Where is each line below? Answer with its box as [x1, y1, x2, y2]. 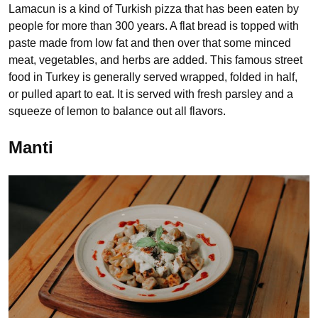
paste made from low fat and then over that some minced [9, 37, 291, 50]
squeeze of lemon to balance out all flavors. [9, 105, 229, 118]
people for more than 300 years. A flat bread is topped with [9, 20, 299, 33]
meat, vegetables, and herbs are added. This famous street [9, 54, 302, 67]
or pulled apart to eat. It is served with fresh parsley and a [9, 88, 293, 101]
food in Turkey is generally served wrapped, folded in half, [9, 71, 297, 84]
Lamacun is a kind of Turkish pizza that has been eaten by [9, 3, 299, 16]
